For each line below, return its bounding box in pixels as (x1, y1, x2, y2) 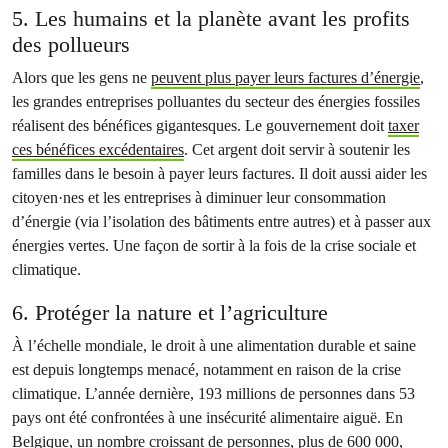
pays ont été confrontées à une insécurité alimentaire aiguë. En (12, 408, 403, 427)
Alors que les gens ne (12, 68, 151, 87)
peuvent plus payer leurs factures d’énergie (151, 68, 420, 87)
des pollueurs (12, 32, 130, 57)
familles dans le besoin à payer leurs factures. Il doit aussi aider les (12, 164, 427, 183)
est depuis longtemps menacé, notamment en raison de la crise (12, 360, 401, 379)
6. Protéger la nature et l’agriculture (12, 300, 328, 325)
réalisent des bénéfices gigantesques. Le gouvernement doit (12, 116, 388, 135)
